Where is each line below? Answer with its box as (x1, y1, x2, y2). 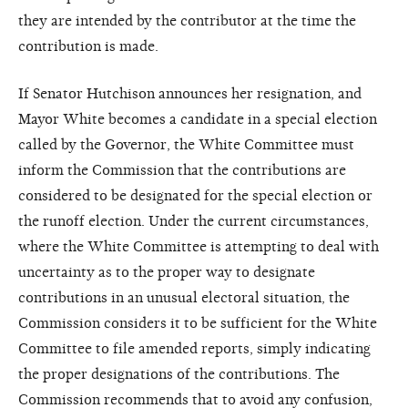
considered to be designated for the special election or (18, 187, 372, 204)
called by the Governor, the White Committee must (18, 136, 354, 153)
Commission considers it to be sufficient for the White (18, 314, 377, 331)
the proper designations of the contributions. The (18, 365, 340, 382)
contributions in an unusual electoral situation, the (18, 289, 350, 306)
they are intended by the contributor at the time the (18, 12, 356, 29)
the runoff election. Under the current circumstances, (18, 212, 369, 229)
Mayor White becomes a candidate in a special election (18, 110, 377, 127)
